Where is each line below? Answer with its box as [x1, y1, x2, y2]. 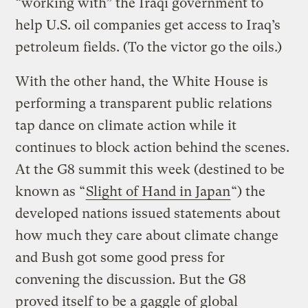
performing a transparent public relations [15, 95, 273, 111]
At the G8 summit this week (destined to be [15, 161, 285, 177]
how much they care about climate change [15, 227, 279, 243]
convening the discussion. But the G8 [15, 271, 247, 287]
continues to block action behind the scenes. [15, 139, 290, 155]
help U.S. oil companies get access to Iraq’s [15, 16, 281, 33]
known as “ [15, 183, 86, 199]
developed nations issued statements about [15, 205, 281, 221]
